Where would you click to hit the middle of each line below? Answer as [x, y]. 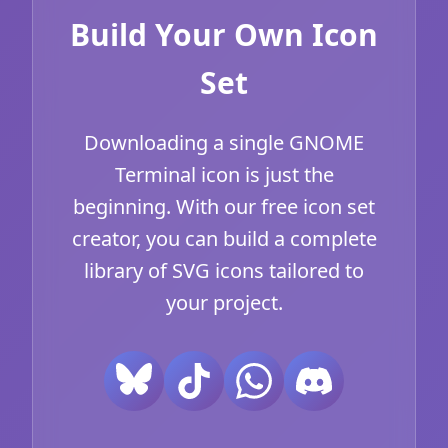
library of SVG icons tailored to [224, 270]
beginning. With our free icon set [224, 206]
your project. [224, 302]
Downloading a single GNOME [224, 142]
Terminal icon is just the [224, 174]
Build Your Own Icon [224, 34]
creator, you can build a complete [224, 238]
